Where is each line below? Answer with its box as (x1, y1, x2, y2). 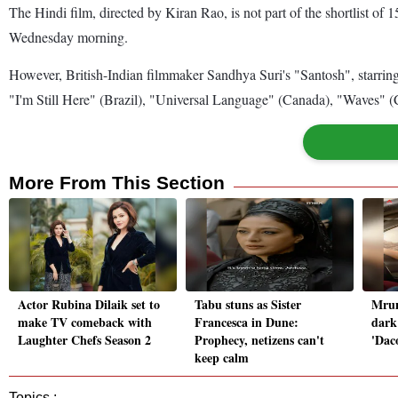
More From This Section (9, 171, 225, 193)
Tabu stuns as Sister (195, 295, 301, 314)
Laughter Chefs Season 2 (18, 330, 151, 350)
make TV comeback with (18, 313, 152, 332)
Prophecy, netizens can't (195, 330, 324, 350)
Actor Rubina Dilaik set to (18, 295, 160, 314)
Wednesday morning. (9, 27, 128, 46)
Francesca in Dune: (195, 313, 298, 332)
